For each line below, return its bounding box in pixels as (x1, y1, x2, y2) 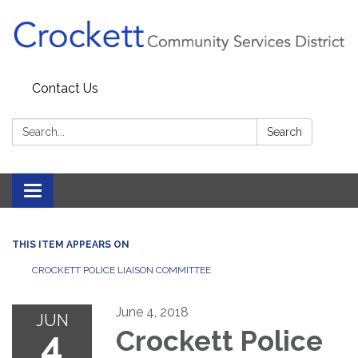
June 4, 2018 (116, 304, 189, 320)
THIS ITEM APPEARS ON (12, 239, 129, 251)
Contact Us (32, 81, 98, 97)
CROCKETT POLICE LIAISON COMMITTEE (32, 265, 211, 276)
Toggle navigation (32, 185, 138, 201)
